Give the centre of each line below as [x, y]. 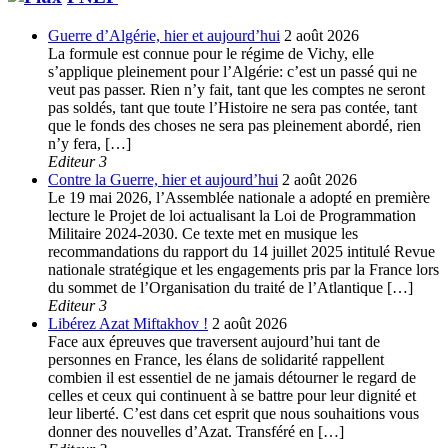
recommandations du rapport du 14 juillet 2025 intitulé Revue [241, 251]
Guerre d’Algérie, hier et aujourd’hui [164, 35]
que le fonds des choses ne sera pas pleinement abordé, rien [234, 125]
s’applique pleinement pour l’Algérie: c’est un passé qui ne [232, 71]
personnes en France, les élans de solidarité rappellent [218, 359]
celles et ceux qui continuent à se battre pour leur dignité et [232, 395]
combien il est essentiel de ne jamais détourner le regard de [232, 377]
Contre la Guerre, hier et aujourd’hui [163, 179]
